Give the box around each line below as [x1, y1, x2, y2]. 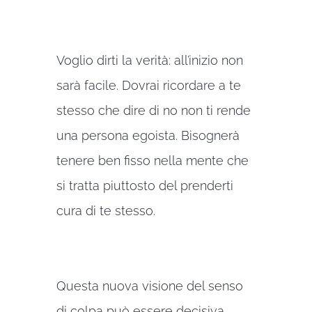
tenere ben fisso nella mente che [56, 153, 249, 168]
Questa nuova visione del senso [56, 278, 243, 293]
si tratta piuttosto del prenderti [56, 178, 233, 193]
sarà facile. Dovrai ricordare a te [56, 77, 241, 93]
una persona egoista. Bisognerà [56, 127, 240, 143]
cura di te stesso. [56, 203, 155, 218]
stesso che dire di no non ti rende [56, 102, 251, 118]
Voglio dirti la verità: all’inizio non [56, 52, 243, 68]
